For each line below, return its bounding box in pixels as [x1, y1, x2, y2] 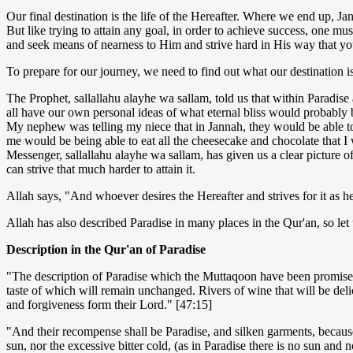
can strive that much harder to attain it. [6, 162, 195, 176]
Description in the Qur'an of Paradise [6, 242, 206, 256]
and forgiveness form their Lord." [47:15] [6, 297, 212, 311]
